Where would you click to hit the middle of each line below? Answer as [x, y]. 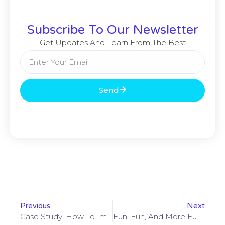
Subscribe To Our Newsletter [113, 29]
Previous [35, 206]
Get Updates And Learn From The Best [113, 42]
